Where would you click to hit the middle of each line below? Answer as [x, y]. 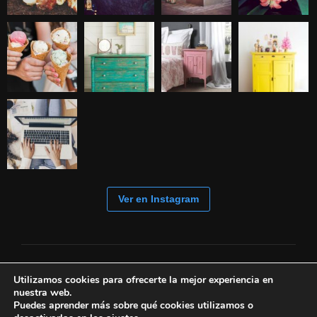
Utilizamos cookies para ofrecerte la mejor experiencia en [143, 280]
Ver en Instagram [158, 199]
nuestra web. [42, 293]
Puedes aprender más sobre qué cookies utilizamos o [133, 305]
